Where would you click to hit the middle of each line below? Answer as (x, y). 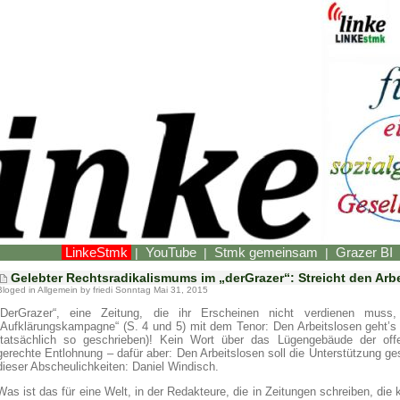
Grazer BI (364, 252)
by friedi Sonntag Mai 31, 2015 (143, 290)
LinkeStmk (96, 252)
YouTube (171, 252)
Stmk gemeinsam (266, 252)
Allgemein (58, 290)
